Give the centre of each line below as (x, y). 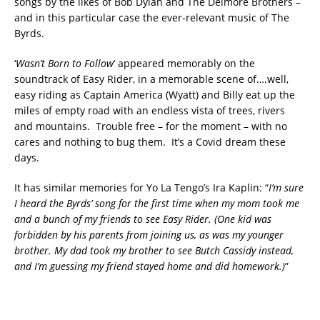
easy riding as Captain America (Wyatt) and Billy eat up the (155, 94)
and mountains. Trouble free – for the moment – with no (151, 126)
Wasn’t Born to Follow (65, 63)
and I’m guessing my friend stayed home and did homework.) (150, 266)
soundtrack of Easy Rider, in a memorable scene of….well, (151, 79)
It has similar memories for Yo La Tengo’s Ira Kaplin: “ (141, 187)
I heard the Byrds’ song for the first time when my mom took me (157, 203)
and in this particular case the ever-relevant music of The (152, 17)
